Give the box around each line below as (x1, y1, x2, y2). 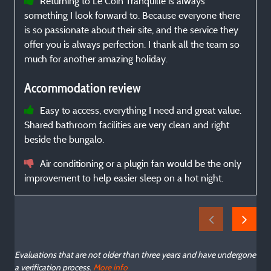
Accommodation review (24, 80, 141, 97)
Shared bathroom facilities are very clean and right (24, 119, 229, 131)
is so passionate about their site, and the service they (24, 24, 238, 36)
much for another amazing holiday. (24, 53, 168, 65)
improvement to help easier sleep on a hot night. (24, 172, 223, 184)
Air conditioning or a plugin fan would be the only (40, 157, 241, 170)
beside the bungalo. (24, 133, 104, 146)
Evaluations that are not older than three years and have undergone (15, 249, 256, 260)
